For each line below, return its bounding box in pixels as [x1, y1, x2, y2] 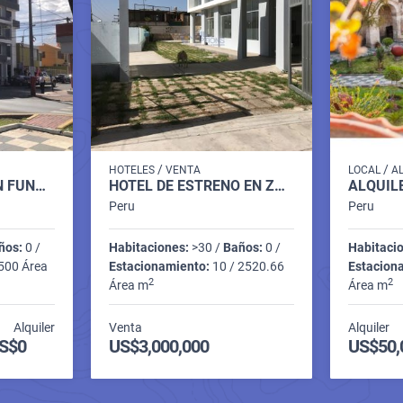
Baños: [222, 239, 263, 255]
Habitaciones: [108, 239, 189, 255]
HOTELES [108, 163, 155, 176]
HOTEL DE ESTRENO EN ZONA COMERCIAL [273, 176, 285, 194]
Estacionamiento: [108, 258, 210, 273]
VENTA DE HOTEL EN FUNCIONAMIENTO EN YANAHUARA [34, 176, 46, 194]
